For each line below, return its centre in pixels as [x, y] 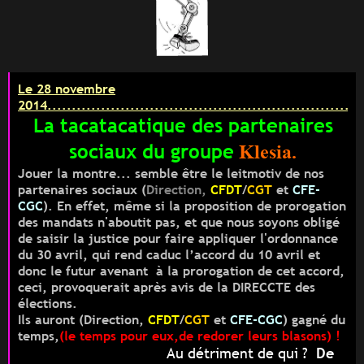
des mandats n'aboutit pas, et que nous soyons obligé [179, 222]
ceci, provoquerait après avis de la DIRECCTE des [167, 287]
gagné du [316, 320]
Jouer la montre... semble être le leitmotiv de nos [171, 173]
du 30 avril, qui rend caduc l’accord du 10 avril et [169, 255]
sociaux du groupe [152, 152]
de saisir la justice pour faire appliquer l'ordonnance [178, 238]
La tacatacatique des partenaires [183, 126]
